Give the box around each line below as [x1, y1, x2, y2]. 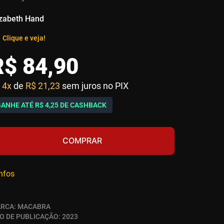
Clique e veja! [2, 34, 45, 42]
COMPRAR [62, 135, 102, 146]
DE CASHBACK [58, 101, 106, 109]
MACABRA [17, 202, 50, 210]
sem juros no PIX [62, 80, 128, 91]
